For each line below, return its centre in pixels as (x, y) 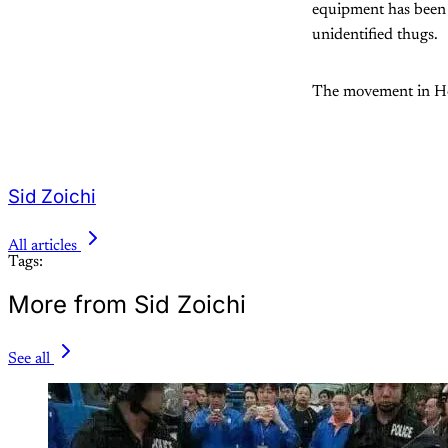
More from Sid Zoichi (127, 305)
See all (29, 359)
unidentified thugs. (375, 34)
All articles (42, 246)
